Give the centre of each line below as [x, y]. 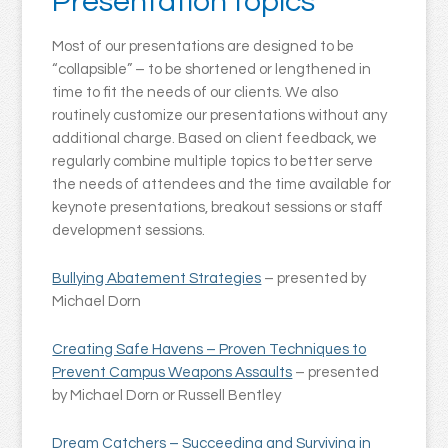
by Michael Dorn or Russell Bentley [167, 396]
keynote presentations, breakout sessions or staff [218, 208]
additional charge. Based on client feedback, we [215, 139]
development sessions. [129, 231]
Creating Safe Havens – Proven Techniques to [209, 350]
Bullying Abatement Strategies [157, 279]
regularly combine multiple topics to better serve [213, 162]
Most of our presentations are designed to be [203, 47]
